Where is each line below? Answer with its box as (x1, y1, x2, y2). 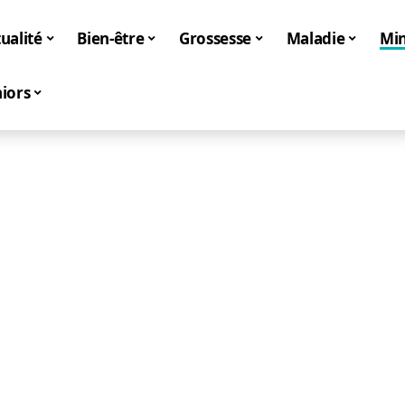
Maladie (286, 27, 345, 49)
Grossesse (178, 27, 251, 49)
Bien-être (77, 27, 145, 49)
